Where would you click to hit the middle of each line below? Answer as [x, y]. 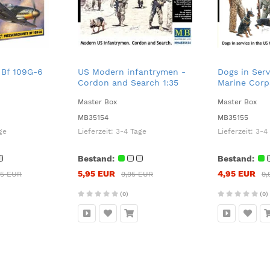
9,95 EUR [137, 174]
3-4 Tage [131, 131]
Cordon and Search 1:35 [128, 83]
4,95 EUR [237, 174]
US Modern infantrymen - [132, 72]
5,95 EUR [96, 174]
